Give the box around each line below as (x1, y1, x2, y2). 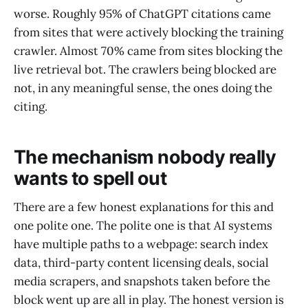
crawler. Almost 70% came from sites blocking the (14, 43, 283, 59)
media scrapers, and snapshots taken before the (14, 274, 270, 289)
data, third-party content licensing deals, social (14, 255, 269, 271)
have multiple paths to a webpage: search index (14, 236, 268, 252)
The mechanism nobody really (14, 145, 276, 168)
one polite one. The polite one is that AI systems (14, 218, 272, 234)
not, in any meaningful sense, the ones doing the (14, 80, 272, 96)
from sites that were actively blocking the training (14, 25, 283, 41)
